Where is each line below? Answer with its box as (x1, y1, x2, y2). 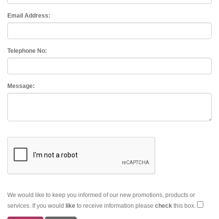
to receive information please (75, 202, 155, 210)
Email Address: (7, 12, 50, 20)
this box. (172, 202, 197, 210)
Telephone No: (7, 47, 47, 55)
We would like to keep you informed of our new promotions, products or (7, 192, 195, 199)
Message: (7, 83, 35, 90)
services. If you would (7, 202, 66, 210)
